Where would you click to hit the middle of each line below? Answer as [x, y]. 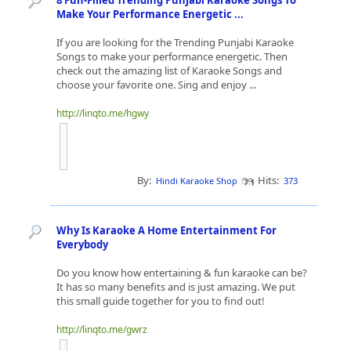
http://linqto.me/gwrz [102, 329]
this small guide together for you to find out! [161, 301]
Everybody [82, 244]
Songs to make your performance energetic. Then [172, 56]
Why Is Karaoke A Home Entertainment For [166, 230]
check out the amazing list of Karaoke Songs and [169, 71]
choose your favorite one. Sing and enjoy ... [157, 85]
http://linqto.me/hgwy [103, 113]
